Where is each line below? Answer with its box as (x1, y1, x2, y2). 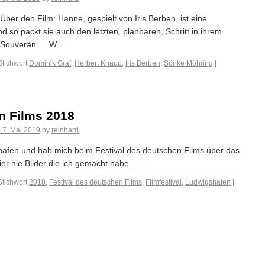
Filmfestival (146, 178, 182, 186)
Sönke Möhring (164, 59, 213, 67)
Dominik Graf (29, 59, 71, 67)
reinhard (51, 126, 79, 134)
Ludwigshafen (185, 178, 231, 186)
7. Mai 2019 (2, 126, 40, 134)
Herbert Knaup (75, 59, 122, 67)
